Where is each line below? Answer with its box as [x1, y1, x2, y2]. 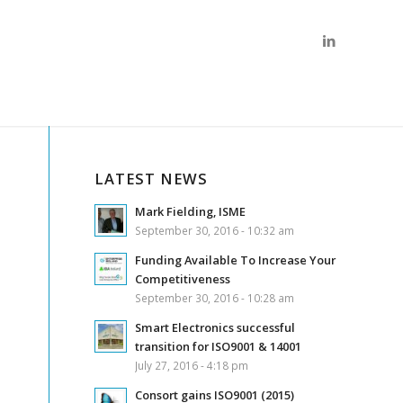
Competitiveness [135, 271, 231, 287]
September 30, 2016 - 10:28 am [135, 291, 295, 305]
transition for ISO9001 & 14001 [135, 338, 302, 354]
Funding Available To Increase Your [135, 252, 336, 268]
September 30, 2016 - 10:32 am [135, 223, 295, 237]
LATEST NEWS [94, 168, 209, 189]
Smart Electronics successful [135, 319, 296, 336]
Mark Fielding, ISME [135, 203, 246, 219]
